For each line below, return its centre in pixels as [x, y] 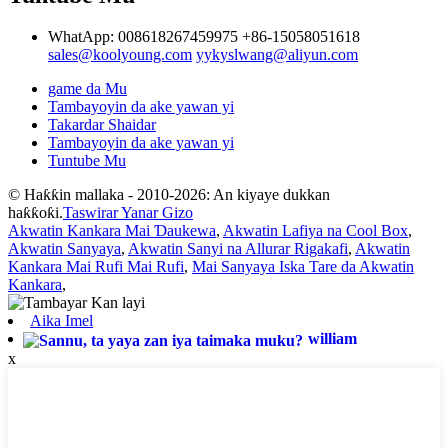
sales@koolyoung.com [120, 55]
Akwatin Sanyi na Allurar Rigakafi [238, 249]
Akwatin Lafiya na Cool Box [315, 231]
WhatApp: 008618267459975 [143, 37]
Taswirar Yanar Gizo [128, 213]
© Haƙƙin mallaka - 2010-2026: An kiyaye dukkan [169, 195]
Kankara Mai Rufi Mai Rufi [96, 267]
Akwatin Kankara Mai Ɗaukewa [112, 231]
